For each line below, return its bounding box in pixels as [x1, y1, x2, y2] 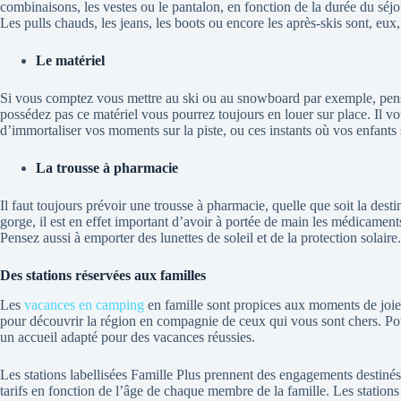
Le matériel [36, 53, 105, 69]
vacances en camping [24, 296, 144, 312]
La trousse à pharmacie [36, 160, 178, 176]
